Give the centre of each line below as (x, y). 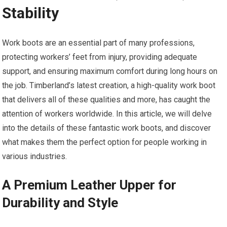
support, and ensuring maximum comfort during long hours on (110, 71)
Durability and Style (60, 203)
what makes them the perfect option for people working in (105, 142)
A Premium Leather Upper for (89, 185)
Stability (31, 13)
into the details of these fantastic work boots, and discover (107, 128)
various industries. (35, 156)
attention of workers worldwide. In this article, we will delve (107, 114)
